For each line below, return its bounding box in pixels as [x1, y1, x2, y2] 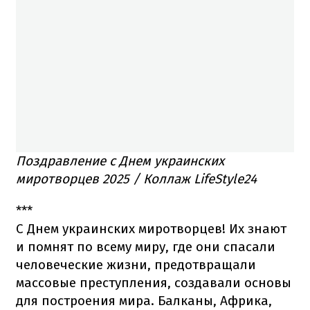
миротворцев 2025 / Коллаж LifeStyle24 [16, 171, 257, 188]
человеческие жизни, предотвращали [16, 257, 256, 273]
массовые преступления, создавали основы [16, 275, 291, 291]
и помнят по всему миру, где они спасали [16, 239, 275, 255]
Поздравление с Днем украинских [16, 153, 224, 170]
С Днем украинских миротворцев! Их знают [16, 221, 286, 237]
